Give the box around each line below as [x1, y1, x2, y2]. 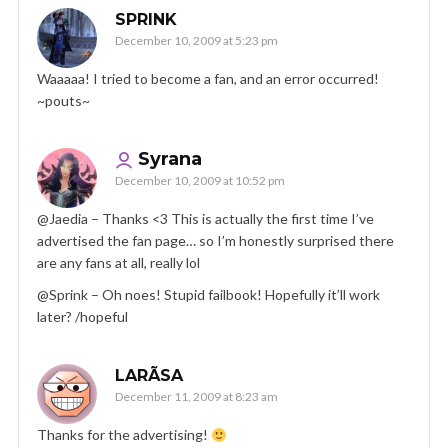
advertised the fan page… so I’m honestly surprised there [37, 232, 394, 250]
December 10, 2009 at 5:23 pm [115, 33, 278, 49]
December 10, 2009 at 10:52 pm [115, 173, 285, 189]
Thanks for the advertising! [37, 426, 211, 444]
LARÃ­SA [115, 366, 183, 386]
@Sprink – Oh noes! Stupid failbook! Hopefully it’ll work [37, 286, 380, 304]
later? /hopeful [37, 308, 128, 326]
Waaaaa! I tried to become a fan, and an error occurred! [37, 70, 379, 88]
